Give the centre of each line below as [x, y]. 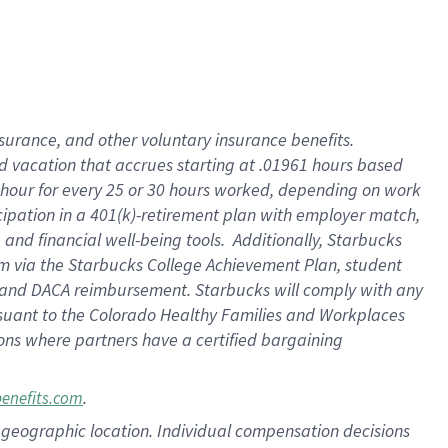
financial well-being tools [127, 239]
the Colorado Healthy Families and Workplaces [231, 314]
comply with [347, 289]
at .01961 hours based [321, 164]
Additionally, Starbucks [317, 239]
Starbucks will [249, 289]
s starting [202, 164]
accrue [140, 164]
